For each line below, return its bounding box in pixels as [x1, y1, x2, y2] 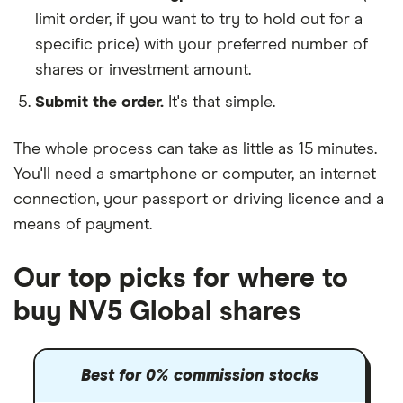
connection [13, 192, 96, 208]
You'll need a [13, 166, 109, 183]
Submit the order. [35, 94, 164, 111]
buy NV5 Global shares [13, 299, 301, 326]
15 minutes [299, 141, 374, 157]
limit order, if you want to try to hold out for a [35, 12, 363, 28]
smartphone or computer [109, 166, 291, 183]
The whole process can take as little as [13, 141, 299, 157]
